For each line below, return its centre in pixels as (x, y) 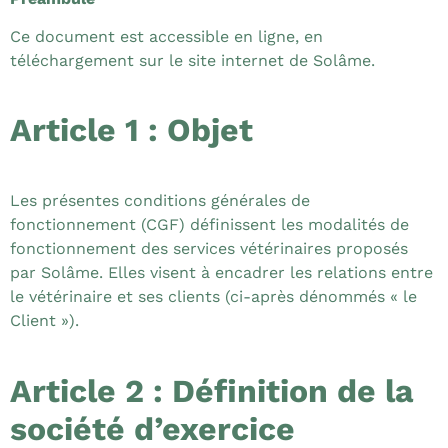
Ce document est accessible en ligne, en (166, 36)
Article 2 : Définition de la (212, 390)
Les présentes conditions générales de (160, 201)
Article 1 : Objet (131, 130)
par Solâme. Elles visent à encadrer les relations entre (221, 273)
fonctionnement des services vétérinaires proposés (209, 249)
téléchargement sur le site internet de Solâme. (192, 60)
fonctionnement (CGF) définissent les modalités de (209, 225)
